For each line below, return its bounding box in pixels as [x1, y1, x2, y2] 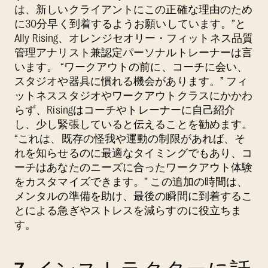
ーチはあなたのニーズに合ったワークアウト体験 [14, 161, 253, 173]
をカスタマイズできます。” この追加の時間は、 [14, 175, 248, 188]
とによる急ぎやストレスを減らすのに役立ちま [14, 204, 242, 217]
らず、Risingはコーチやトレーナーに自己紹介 [14, 103, 236, 116]
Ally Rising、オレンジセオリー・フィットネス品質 [14, 32, 253, 44]
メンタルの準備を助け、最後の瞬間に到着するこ [14, 190, 253, 202]
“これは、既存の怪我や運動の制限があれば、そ [14, 132, 246, 145]
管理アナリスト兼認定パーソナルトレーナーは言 [14, 46, 253, 59]
